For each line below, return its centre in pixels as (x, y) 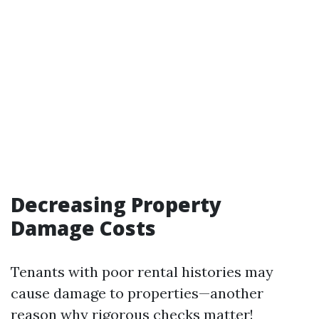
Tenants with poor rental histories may (142, 272)
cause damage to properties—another (137, 293)
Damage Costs (83, 228)
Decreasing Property (116, 204)
